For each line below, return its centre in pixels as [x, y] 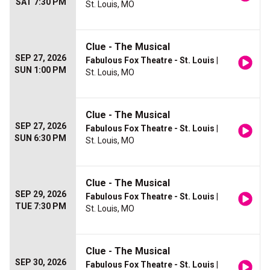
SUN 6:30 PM [40, 138]
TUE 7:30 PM [41, 206]
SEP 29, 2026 [41, 194]
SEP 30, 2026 [41, 262]
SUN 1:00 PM [40, 70]
